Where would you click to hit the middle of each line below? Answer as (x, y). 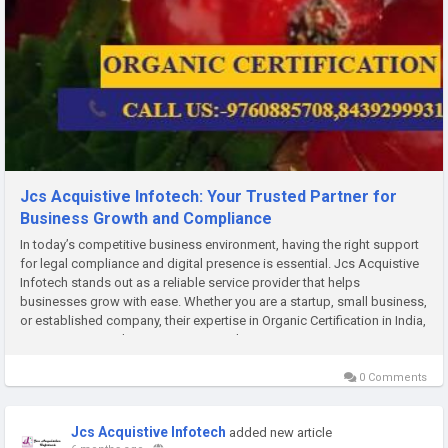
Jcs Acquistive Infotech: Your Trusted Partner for (208, 196)
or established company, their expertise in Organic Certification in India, (223, 320)
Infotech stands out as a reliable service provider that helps (190, 282)
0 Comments (391, 377)
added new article (280, 432)
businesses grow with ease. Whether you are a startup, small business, (223, 301)
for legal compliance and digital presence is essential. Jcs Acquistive (219, 263)
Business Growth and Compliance (146, 218)
